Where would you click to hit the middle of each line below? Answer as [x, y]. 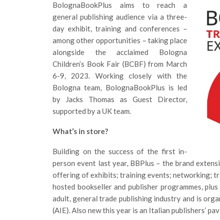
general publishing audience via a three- [120, 17]
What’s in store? [80, 131]
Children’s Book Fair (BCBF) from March [120, 64]
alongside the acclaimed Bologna [120, 52]
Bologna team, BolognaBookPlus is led [120, 87]
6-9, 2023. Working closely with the [120, 76]
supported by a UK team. [92, 111]
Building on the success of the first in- [120, 151]
